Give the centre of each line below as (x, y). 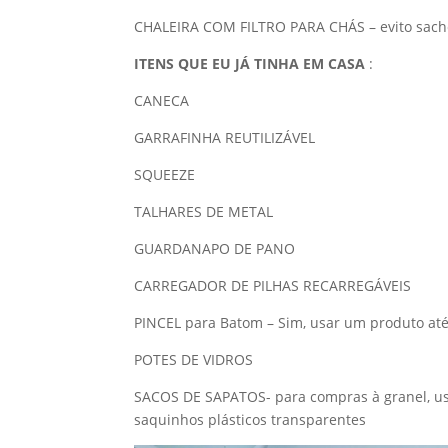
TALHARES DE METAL (204, 211)
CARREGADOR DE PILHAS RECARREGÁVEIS (273, 285)
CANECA (162, 100)
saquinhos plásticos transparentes (250, 419)
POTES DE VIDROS (194, 359)
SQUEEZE (165, 174)
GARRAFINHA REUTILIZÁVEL (225, 137)
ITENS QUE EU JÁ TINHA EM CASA (250, 63)
